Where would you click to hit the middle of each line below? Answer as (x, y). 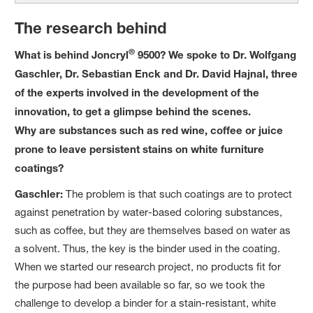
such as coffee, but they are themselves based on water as (153, 230)
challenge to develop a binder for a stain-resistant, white (146, 303)
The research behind (91, 28)
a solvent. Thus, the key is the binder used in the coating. (148, 248)
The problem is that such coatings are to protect (179, 194)
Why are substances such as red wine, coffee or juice (149, 130)
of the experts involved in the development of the (137, 92)
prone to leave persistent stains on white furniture (140, 148)
